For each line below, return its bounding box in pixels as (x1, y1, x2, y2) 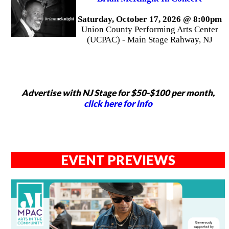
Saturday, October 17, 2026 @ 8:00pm (77, 14, 222, 25)
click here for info (84, 98, 152, 109)
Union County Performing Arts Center (81, 25, 218, 35)
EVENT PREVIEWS (61, 152, 175, 168)
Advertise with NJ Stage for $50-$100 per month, (21, 87, 215, 99)
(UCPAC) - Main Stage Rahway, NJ (86, 35, 213, 45)
